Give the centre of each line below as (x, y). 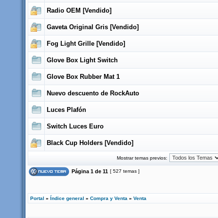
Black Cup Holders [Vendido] (90, 143)
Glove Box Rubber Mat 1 (83, 77)
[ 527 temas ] (125, 171)
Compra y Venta (109, 198)
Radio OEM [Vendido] (79, 10)
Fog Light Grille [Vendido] (86, 44)
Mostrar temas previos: (142, 158)
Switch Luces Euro (75, 126)
